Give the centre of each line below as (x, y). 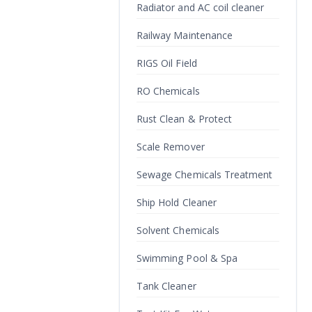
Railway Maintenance (185, 35)
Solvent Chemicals (178, 230)
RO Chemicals (168, 91)
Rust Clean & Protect (185, 119)
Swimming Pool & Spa (187, 258)
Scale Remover (171, 147)
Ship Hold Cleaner (177, 202)
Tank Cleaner (166, 286)
